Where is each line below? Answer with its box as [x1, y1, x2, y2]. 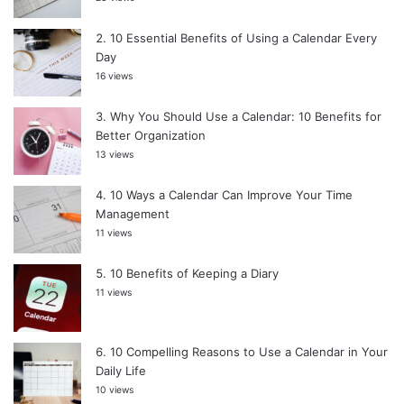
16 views [96, 69, 133, 82]
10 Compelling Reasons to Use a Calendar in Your [110, 344, 388, 359]
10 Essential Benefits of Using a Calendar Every [110, 30, 377, 45]
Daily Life [96, 363, 146, 378]
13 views [96, 148, 133, 161]
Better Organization [96, 127, 206, 142]
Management [96, 206, 170, 221]
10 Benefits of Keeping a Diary [110, 265, 279, 280]
